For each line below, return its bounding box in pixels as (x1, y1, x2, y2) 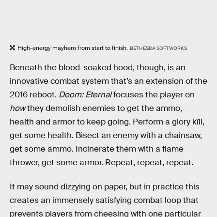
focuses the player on (111, 90, 195, 100)
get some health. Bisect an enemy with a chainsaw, (10, 130, 202, 141)
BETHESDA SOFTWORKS (129, 45, 187, 51)
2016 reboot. (10, 90, 59, 100)
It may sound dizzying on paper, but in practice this (10, 182, 200, 192)
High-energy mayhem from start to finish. (17, 44, 128, 52)
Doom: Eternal (59, 90, 111, 100)
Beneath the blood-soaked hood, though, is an (10, 62, 186, 73)
